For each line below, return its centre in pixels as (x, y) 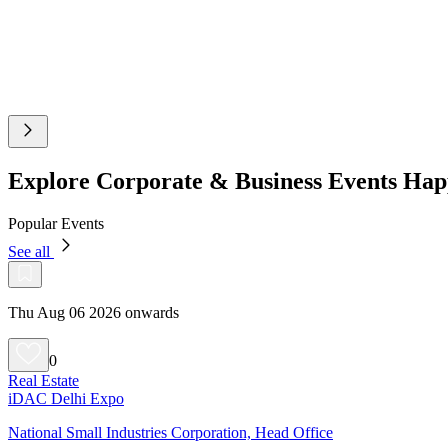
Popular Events (56, 223)
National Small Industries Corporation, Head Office (170, 432)
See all (31, 251)
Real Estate (43, 380)
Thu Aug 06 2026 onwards (93, 312)
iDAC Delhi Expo (66, 398)
